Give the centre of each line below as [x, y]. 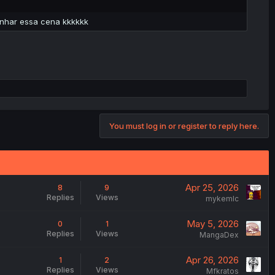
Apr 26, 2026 [212, 260]
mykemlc [222, 198]
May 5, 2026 [212, 223]
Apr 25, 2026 [212, 187]
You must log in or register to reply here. [184, 126]
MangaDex [219, 234]
